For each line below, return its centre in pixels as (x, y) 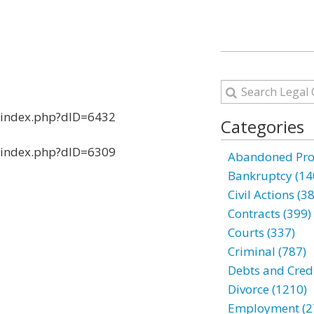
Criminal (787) (267, 251)
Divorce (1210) (267, 289)
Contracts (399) (269, 213)
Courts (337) (261, 232)
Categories (262, 127)
